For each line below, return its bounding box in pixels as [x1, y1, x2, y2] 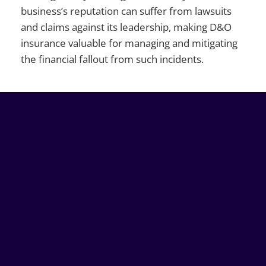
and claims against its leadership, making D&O [21, 20, 232, 34]
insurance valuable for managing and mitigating [21, 36, 238, 50]
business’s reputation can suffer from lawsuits [21, 4, 232, 18]
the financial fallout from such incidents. [21, 52, 204, 66]
